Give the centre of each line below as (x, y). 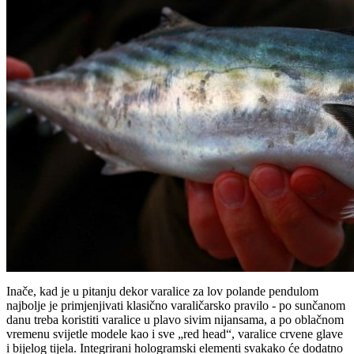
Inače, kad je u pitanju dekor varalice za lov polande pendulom (162, 291)
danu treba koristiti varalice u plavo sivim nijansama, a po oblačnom (175, 319)
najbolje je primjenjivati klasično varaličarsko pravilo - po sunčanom (176, 305)
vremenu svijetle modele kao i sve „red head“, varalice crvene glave (175, 333)
